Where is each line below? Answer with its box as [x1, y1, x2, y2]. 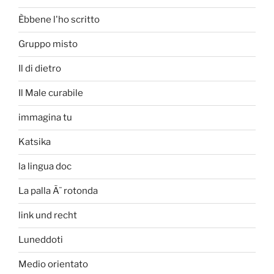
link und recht [18, 210, 77, 221]
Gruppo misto [18, 39, 78, 50]
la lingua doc [18, 161, 72, 172]
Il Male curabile [18, 87, 83, 99]
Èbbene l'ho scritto [18, 14, 100, 26]
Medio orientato [18, 259, 88, 270]
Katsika [18, 136, 51, 148]
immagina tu [18, 112, 72, 124]
